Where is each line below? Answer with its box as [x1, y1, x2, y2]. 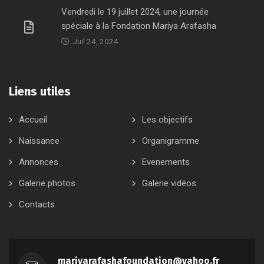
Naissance [19, 136, 60, 147]
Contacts [19, 199, 55, 210]
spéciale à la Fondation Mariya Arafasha [61, 21, 216, 32]
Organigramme [142, 136, 199, 147]
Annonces [19, 157, 58, 168]
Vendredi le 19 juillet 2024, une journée [61, 6, 209, 18]
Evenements [142, 157, 190, 168]
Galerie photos [19, 178, 75, 189]
